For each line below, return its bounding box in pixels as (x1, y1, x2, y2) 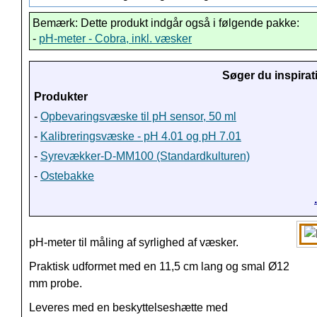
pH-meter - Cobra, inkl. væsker (39, 33, 192, 45)
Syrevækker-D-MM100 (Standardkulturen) (40, 150, 250, 163)
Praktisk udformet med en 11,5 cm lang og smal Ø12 (29, 260, 289, 273)
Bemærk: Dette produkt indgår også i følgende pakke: (33, 17, 299, 30)
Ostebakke (40, 170, 94, 183)
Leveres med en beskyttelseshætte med (29, 301, 228, 314)
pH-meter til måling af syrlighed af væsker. (29, 236, 238, 249)
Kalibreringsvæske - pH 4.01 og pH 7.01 (40, 130, 241, 143)
